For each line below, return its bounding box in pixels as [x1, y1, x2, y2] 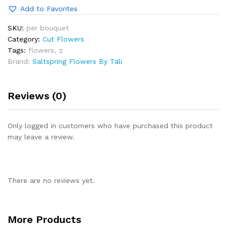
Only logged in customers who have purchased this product [8, 122, 213, 130]
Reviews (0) [8, 90, 66, 102]
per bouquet [26, 24, 69, 32]
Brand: [8, 57, 32, 65]
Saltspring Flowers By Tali [32, 57, 122, 65]
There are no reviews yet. [8, 176, 95, 184]
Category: [8, 35, 43, 43]
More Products [8, 213, 81, 225]
